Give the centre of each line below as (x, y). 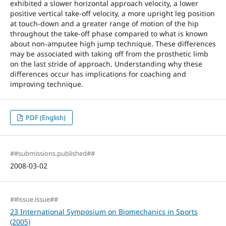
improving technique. (46, 84)
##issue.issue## (34, 200)
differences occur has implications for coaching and (98, 74)
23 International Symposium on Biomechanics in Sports (104, 212)
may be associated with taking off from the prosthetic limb (109, 53)
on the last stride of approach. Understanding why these (106, 64)
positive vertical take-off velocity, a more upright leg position (112, 13)
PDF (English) (45, 118)
